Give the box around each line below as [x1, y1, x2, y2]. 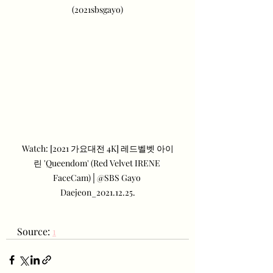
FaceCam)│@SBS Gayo [52, 172, 143, 184]
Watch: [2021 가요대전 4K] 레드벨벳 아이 [21, 143, 174, 155]
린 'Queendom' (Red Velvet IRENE [33, 157, 162, 169]
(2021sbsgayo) [72, 3, 123, 15]
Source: [17, 225, 52, 238]
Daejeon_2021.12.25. [60, 186, 135, 199]
